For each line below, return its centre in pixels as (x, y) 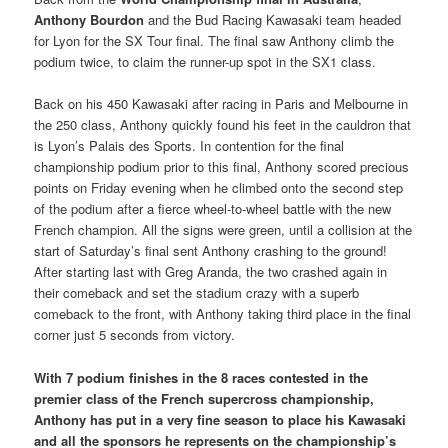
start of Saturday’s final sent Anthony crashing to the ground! (211, 251)
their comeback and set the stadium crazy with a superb (197, 293)
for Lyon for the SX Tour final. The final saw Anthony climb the (214, 41)
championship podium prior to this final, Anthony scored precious (222, 167)
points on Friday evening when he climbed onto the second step (219, 188)
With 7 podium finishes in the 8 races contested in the (201, 377)
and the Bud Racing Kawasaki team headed (273, 20)
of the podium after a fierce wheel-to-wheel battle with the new (213, 209)
